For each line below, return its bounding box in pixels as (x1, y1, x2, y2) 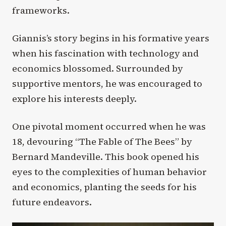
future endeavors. (12, 196, 92, 209)
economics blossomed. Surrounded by (12, 62, 183, 75)
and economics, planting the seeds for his (12, 181, 197, 194)
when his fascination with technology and (12, 46, 199, 60)
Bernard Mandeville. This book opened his (12, 150, 199, 163)
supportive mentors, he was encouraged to (12, 77, 202, 90)
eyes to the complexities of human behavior (12, 165, 207, 179)
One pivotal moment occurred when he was (12, 120, 206, 133)
